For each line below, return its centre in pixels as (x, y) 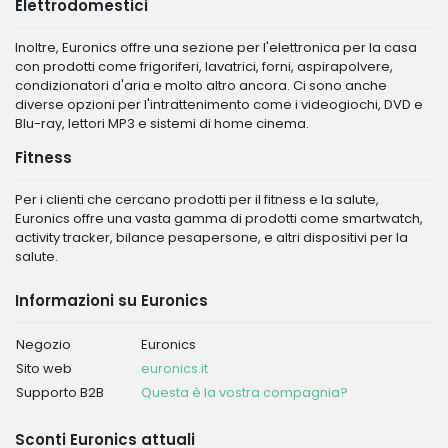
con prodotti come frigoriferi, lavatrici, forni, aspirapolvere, (204, 66)
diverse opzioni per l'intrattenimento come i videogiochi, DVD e (219, 104)
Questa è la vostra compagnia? (244, 392)
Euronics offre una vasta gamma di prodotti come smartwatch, (219, 218)
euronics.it (174, 368)
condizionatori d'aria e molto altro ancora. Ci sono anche (201, 85)
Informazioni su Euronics (111, 300)
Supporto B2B (60, 392)
